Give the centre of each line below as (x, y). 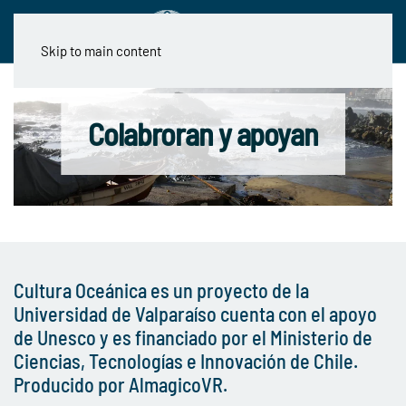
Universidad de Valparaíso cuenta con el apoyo (195, 313)
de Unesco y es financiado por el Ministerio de (193, 337)
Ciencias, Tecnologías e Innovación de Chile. (186, 360)
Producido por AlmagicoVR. (121, 384)
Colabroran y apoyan (203, 134)
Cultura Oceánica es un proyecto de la (161, 290)
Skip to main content (101, 51)
